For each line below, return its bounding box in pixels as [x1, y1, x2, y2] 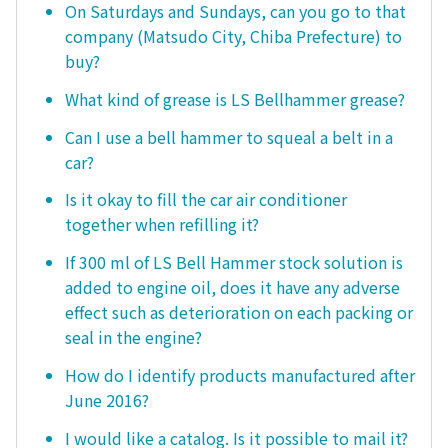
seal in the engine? [65, 325, 202, 350]
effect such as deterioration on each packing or [65, 300, 413, 325]
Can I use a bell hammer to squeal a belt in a [65, 124, 393, 149]
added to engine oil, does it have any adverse [65, 275, 400, 300]
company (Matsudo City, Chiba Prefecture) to [65, 24, 402, 49]
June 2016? [65, 387, 149, 412]
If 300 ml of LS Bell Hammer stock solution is [65, 250, 403, 275]
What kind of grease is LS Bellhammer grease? [65, 86, 405, 111]
